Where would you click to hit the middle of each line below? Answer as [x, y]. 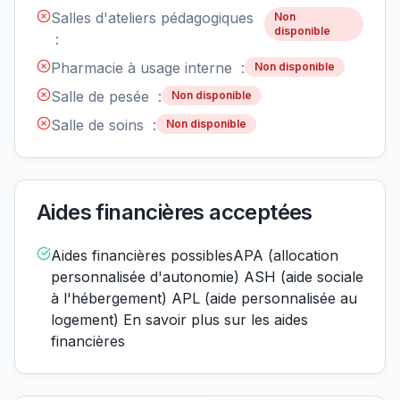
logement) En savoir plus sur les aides [179, 320]
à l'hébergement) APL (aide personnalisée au [204, 299]
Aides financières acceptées [175, 212]
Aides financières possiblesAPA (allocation [195, 256]
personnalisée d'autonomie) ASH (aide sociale [207, 277]
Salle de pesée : [106, 97]
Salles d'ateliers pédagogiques [152, 18]
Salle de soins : [104, 125]
